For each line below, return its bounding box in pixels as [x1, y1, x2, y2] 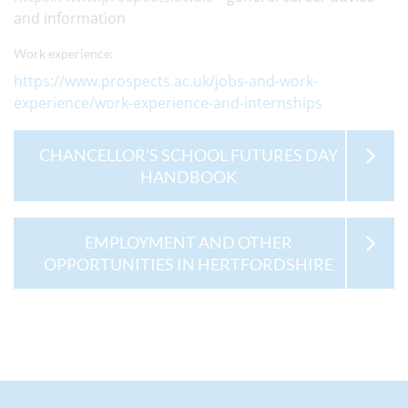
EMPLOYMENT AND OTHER [84, 232, 292, 252]
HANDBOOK [139, 167, 237, 187]
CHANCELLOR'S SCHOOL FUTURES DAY [38, 145, 338, 165]
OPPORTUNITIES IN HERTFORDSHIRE [43, 254, 333, 274]
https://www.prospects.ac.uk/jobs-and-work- [14, 71, 318, 91]
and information [14, 8, 126, 28]
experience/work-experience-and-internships [14, 93, 322, 113]
